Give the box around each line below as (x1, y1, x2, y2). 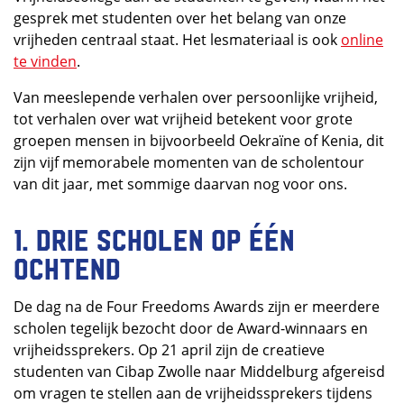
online (341, 30, 383, 50)
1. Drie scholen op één (14, 224, 295, 252)
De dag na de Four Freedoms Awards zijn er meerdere (14, 297, 380, 317)
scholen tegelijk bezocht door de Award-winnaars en (14, 318, 368, 338)
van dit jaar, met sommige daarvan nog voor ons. (14, 174, 351, 194)
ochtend (14, 252, 128, 281)
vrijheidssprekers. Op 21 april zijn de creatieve (14, 340, 325, 360)
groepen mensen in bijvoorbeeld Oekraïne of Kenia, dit (14, 131, 384, 151)
